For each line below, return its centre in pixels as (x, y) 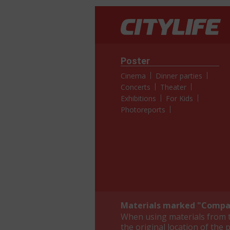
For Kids (180, 99)
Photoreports (143, 110)
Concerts (136, 87)
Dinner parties (179, 76)
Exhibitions (138, 99)
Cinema (133, 76)
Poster (135, 61)
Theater (174, 87)
